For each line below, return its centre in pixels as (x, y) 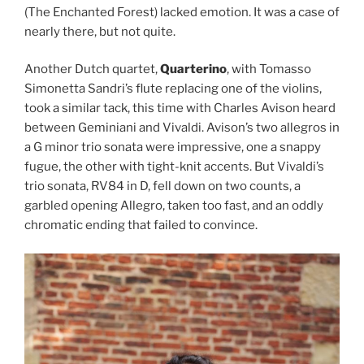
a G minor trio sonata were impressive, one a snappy (173, 147)
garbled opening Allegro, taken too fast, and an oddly (174, 206)
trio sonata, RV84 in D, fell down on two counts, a (162, 186)
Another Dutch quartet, (92, 69)
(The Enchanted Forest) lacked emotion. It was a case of (182, 12)
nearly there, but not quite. (100, 31)
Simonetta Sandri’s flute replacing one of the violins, (173, 89)
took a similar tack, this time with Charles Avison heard (180, 108)
